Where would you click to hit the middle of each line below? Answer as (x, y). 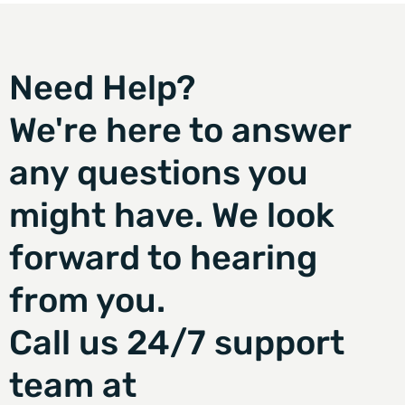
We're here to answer (180, 130)
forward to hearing (163, 257)
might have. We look (172, 215)
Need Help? (102, 87)
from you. (87, 300)
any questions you (159, 172)
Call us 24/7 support (177, 342)
